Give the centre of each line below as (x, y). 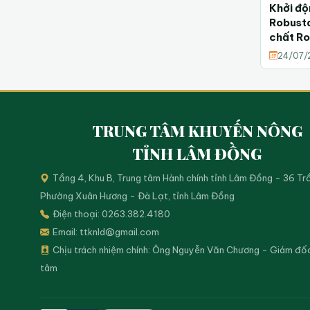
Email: (66, 232)
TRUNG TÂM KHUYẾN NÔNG (197, 131)
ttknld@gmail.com (119, 232)
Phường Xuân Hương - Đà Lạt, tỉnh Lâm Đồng (138, 196)
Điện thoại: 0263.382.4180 (111, 214)
